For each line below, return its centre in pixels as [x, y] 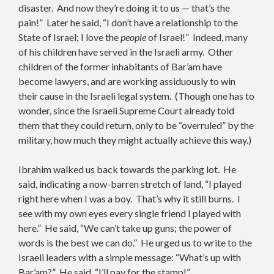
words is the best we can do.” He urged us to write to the [135, 242]
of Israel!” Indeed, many [197, 37]
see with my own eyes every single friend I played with [130, 213]
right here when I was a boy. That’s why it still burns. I [129, 198]
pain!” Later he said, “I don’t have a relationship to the [128, 22]
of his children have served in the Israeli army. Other [126, 51]
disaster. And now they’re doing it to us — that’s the [124, 7]
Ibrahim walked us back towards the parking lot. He [127, 169]
